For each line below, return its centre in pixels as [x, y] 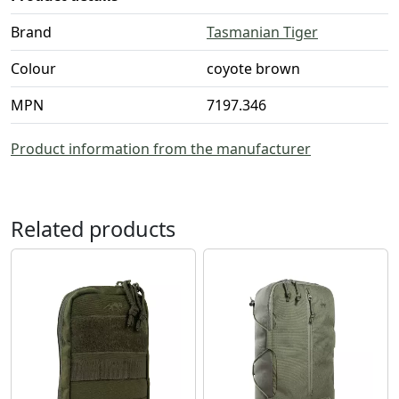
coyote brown [253, 69]
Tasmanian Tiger [262, 33]
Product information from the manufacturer [161, 149]
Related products [93, 229]
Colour [33, 69]
